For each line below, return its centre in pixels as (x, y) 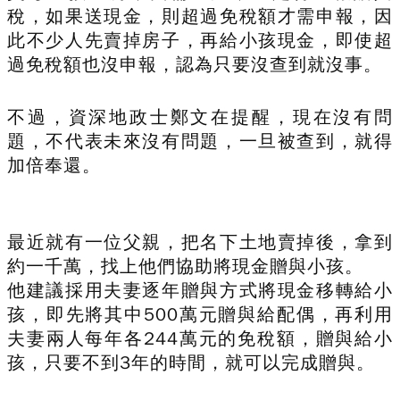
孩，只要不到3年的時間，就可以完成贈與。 (191, 362)
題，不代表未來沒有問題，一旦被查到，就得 (200, 141)
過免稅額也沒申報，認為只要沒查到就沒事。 (195, 64)
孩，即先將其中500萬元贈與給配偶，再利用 (200, 314)
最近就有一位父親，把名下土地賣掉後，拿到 (200, 242)
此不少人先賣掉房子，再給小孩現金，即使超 (200, 40)
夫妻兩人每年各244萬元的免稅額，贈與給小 (200, 338)
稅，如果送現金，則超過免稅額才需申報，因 (200, 16)
